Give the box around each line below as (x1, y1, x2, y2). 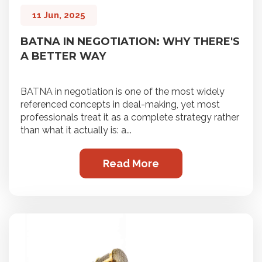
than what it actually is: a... (20, 125, 132, 136)
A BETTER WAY (20, 50, 106, 63)
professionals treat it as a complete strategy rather (20, 112, 239, 123)
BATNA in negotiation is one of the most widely (20, 86, 225, 97)
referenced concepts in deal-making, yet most (20, 99, 220, 110)
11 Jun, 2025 (32, 10, 85, 20)
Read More (103, 157, 159, 170)
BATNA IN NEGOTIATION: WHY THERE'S (20, 35, 240, 48)
